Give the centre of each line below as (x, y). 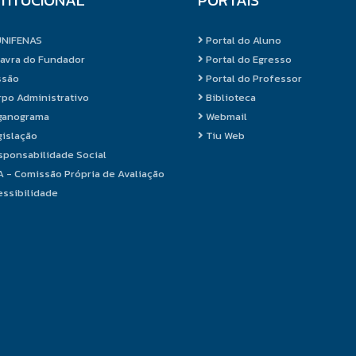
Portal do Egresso (247, 59)
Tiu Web (224, 135)
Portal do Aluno (242, 40)
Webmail (225, 116)
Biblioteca (229, 97)
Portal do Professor (252, 78)
